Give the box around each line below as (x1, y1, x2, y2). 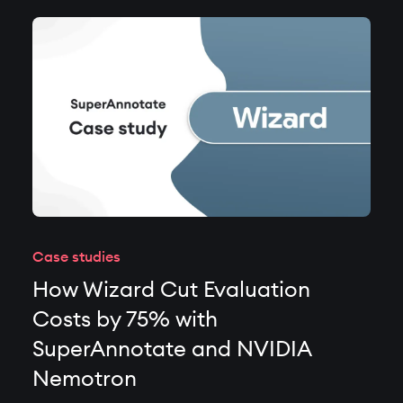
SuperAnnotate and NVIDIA (32, 335, 311, 362)
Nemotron (32, 364, 137, 391)
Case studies (32, 247, 121, 265)
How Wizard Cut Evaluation (32, 275, 310, 302)
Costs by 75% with (32, 305, 218, 332)
